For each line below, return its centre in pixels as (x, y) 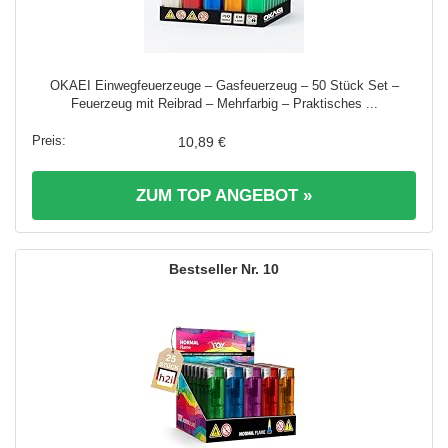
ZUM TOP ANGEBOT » (224, 195)
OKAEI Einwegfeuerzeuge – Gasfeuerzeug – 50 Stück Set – (224, 85)
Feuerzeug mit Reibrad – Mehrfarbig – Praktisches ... (224, 103)
